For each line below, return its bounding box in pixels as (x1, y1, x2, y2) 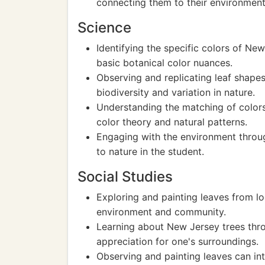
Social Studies (77, 168, 173, 185)
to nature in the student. (96, 146, 204, 157)
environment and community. (96, 206, 226, 218)
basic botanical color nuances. (96, 57, 232, 69)
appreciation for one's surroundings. (96, 235, 258, 247)
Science (77, 19, 131, 36)
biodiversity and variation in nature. (96, 86, 255, 98)
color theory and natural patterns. (96, 116, 247, 128)
